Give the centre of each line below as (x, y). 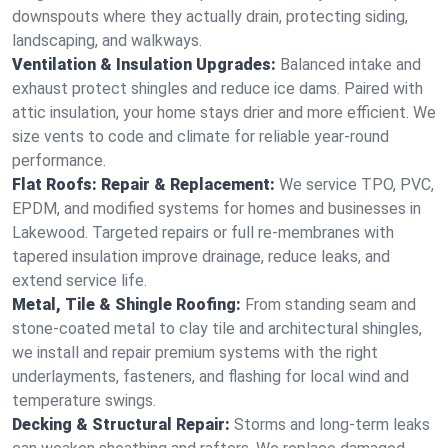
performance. (59, 160)
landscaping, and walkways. (107, 40)
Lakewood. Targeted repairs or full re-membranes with (203, 232)
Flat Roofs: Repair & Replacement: (143, 184)
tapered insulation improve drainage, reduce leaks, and (201, 256)
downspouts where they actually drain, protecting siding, (210, 16)
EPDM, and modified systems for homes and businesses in (216, 208)
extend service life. (79, 280)
